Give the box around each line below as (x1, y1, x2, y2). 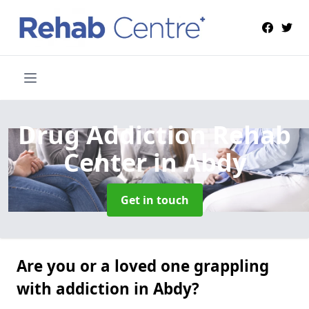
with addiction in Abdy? (17, 277, 199, 299)
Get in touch (120, 192, 189, 208)
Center (63, 145, 153, 179)
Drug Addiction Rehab (18, 117, 291, 152)
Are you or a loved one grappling (17, 255, 269, 277)
